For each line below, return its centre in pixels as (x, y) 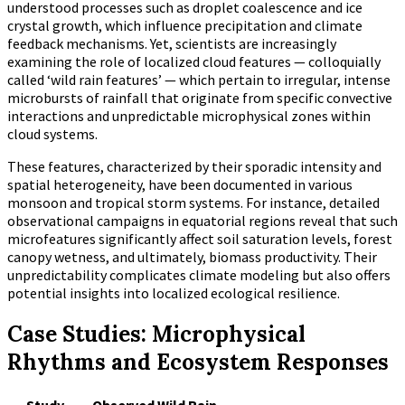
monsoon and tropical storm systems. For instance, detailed (193, 202)
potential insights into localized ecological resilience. (174, 292)
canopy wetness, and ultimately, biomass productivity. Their (192, 256)
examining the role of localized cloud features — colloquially (194, 61)
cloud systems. (52, 133)
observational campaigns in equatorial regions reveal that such (202, 220)
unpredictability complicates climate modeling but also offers (199, 274)
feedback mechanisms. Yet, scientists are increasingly (172, 43)
